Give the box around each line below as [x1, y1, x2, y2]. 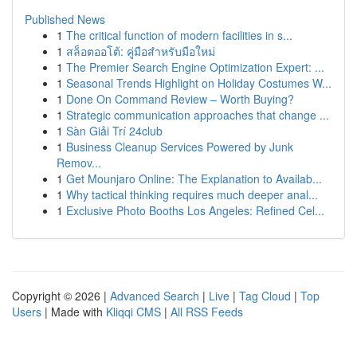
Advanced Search [110, 288, 199, 304]
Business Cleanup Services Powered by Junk [66, 139, 293, 155]
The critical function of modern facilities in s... [66, 27, 292, 43]
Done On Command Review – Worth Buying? [66, 91, 294, 107]
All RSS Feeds [171, 304, 243, 320]
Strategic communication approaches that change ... [66, 107, 329, 123]
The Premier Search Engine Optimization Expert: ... [66, 59, 324, 75]
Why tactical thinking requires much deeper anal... [66, 186, 318, 202]
